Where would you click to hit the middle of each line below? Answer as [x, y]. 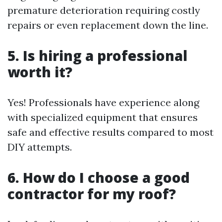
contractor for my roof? [92, 194]
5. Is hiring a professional [97, 55]
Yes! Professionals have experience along [103, 102]
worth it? [40, 72]
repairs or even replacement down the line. [108, 25]
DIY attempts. [40, 147]
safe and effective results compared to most [111, 132]
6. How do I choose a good [99, 177]
